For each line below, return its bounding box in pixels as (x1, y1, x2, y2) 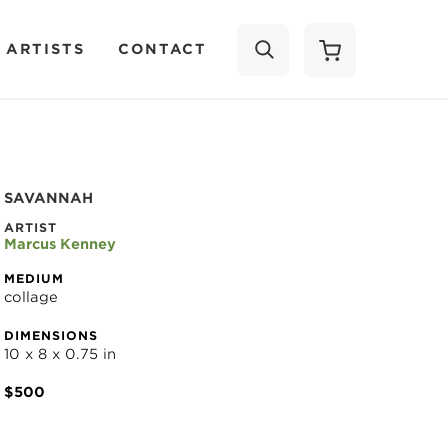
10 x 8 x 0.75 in (4, 346, 116, 362)
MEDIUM (4, 271, 64, 286)
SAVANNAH (4, 190, 93, 206)
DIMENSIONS (4, 328, 98, 343)
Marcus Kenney (4, 236, 116, 252)
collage (4, 289, 58, 305)
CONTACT (118, 40, 207, 57)
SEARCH (286, 113, 341, 125)
